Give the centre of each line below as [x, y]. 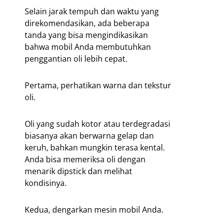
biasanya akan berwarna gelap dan [89, 136]
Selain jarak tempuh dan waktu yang [92, 12]
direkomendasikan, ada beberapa [87, 23]
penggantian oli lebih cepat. [76, 59]
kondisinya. [46, 183]
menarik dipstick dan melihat [78, 171]
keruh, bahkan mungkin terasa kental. [95, 148]
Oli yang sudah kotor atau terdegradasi [97, 124]
